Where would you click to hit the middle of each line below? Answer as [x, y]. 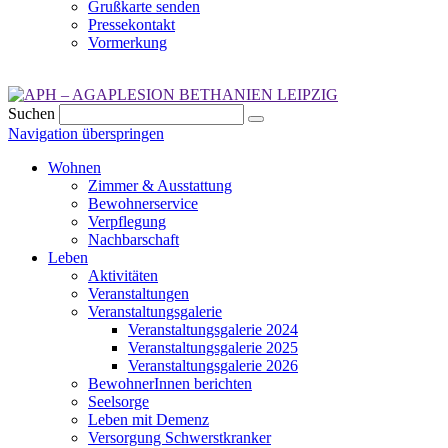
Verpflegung [127, 222]
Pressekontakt [131, 25]
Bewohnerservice [143, 204]
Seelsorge [118, 402]
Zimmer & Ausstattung [160, 186]
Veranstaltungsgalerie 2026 [213, 366]
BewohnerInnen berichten [170, 384]
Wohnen [74, 168]
